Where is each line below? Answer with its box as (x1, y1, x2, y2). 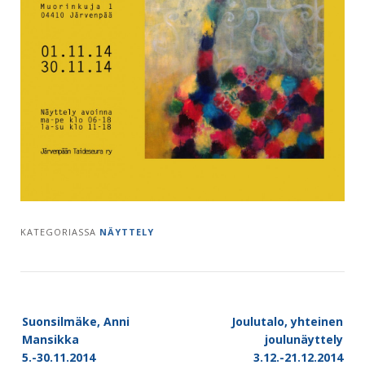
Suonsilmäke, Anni (22, 314, 130, 330)
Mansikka (22, 332, 79, 348)
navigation (20, 323, 74, 339)
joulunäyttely (265, 332, 343, 348)
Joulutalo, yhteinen (231, 314, 343, 330)
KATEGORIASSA (20, 226, 99, 239)
